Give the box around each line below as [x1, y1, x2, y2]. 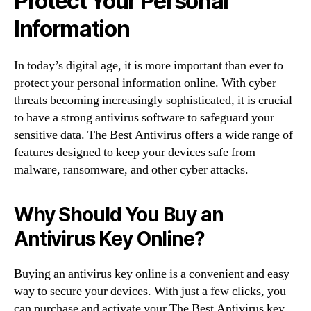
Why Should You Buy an [14, 202, 224, 226]
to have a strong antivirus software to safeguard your [14, 109, 274, 126]
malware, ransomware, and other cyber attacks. [14, 161, 249, 178]
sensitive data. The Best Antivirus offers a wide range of [14, 126, 293, 143]
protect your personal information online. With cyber [14, 74, 276, 91]
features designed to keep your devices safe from [14, 144, 255, 160]
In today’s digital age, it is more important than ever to [14, 57, 283, 74]
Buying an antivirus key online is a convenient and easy [14, 265, 289, 282]
